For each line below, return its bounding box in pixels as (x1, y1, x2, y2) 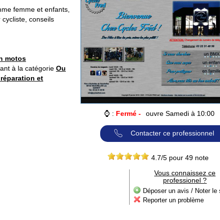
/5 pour (161, 153, 185, 162)
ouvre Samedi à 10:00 (145, 110, 215, 117)
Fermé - (115, 110, 141, 117)
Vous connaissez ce (154, 168, 216, 177)
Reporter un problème (143, 196, 204, 204)
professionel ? (163, 176, 207, 184)
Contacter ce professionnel (131, 129, 214, 137)
